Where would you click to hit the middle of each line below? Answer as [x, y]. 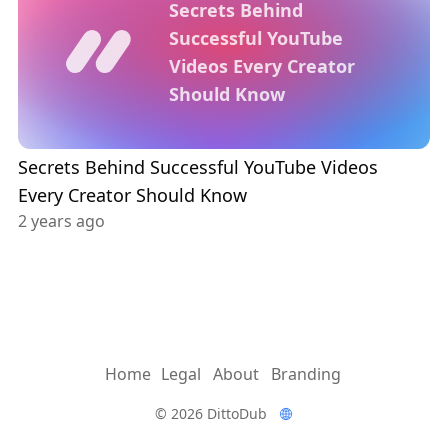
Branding [306, 373]
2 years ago [61, 220]
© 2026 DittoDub [211, 413]
